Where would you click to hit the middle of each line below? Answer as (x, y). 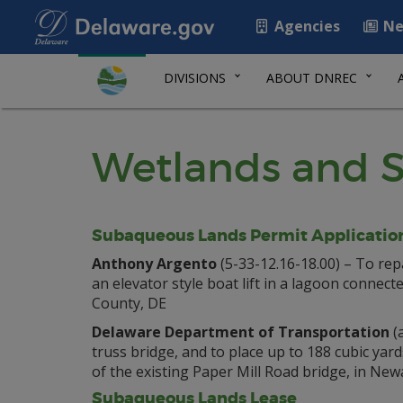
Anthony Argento (154, 264)
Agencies (305, 26)
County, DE (129, 303)
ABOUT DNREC (312, 78)
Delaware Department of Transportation (241, 332)
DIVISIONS (195, 78)
